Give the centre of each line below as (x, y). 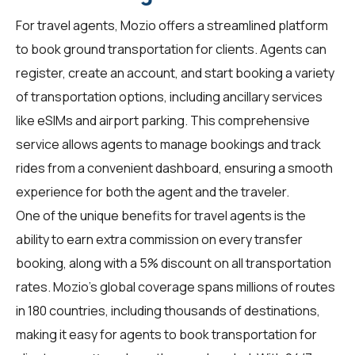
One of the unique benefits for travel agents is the (161, 216)
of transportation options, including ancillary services (169, 97)
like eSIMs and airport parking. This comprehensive (163, 121)
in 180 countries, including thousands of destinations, (168, 311)
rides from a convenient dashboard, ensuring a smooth (174, 168)
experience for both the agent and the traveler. (153, 192)
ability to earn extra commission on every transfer (159, 240)
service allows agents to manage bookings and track (168, 145)
